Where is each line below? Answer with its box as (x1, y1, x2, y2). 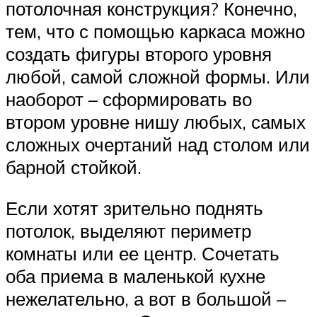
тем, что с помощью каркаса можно (6, 20, 305, 43)
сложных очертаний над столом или (6, 133, 310, 156)
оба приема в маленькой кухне (6, 264, 265, 287)
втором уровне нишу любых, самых (6, 110, 306, 134)
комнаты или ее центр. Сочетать (6, 241, 279, 265)
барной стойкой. (6, 156, 142, 179)
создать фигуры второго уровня (6, 42, 272, 66)
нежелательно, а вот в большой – (6, 287, 286, 310)
